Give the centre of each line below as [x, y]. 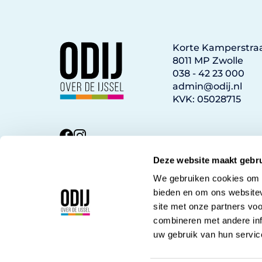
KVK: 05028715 [206, 99]
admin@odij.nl [207, 86]
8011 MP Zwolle [208, 60]
